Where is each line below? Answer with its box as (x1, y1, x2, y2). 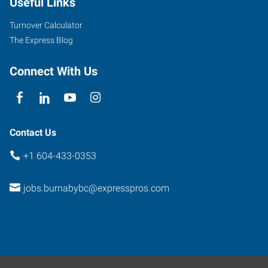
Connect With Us (10, 63, 98, 78)
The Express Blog (10, 35, 73, 45)
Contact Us (10, 126, 56, 138)
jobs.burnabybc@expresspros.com (23, 182, 169, 194)
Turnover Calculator (10, 20, 83, 30)
